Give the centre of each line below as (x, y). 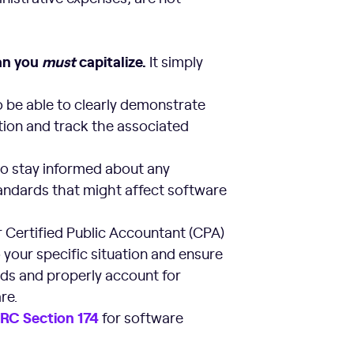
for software (141, 317)
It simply (175, 61)
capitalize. (111, 61)
